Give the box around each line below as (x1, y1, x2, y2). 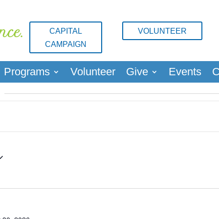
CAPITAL (49, 27, 83, 36)
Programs (3, 66, 50, 78)
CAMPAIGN (45, 40, 87, 49)
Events (168, 66, 201, 78)
